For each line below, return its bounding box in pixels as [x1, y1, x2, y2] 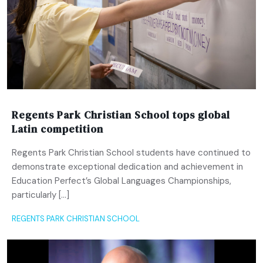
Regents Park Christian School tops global [12, 107, 230, 122]
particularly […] [12, 188, 69, 201]
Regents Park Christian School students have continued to [12, 146, 251, 159]
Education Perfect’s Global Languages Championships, [12, 174, 231, 187]
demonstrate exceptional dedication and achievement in [12, 160, 243, 173]
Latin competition [12, 122, 103, 136]
